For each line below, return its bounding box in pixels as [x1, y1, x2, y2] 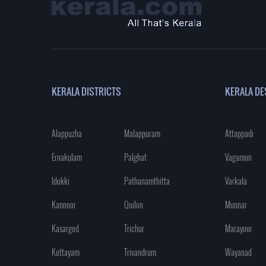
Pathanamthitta [124, 175, 170, 187]
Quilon [124, 198, 144, 211]
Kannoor [52, 198, 76, 211]
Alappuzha [52, 127, 82, 140]
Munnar [224, 198, 247, 211]
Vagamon [224, 151, 252, 163]
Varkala [224, 175, 247, 187]
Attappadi [224, 127, 254, 140]
